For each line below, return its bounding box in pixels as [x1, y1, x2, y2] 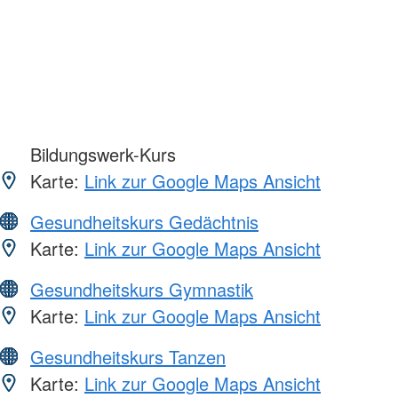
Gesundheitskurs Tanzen [30, 344, 226, 370]
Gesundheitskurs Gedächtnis [30, 209, 259, 235]
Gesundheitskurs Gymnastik [30, 276, 253, 303]
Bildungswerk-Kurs [25, 141, 176, 168]
